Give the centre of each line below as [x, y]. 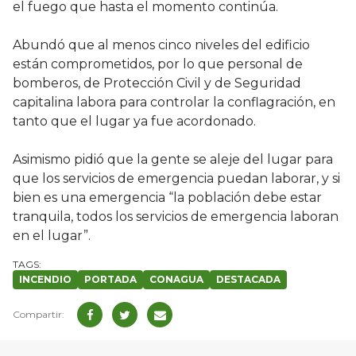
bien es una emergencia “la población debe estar [167, 198]
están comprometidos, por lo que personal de [158, 64]
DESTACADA [248, 280]
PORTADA [110, 280]
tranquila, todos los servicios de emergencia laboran [176, 217]
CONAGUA [176, 280]
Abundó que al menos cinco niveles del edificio [161, 45]
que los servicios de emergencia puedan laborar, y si [176, 179]
